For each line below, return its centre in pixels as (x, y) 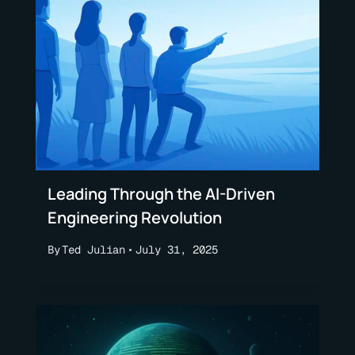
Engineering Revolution (135, 217)
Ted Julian (94, 249)
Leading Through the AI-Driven (161, 193)
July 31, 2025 (176, 249)
